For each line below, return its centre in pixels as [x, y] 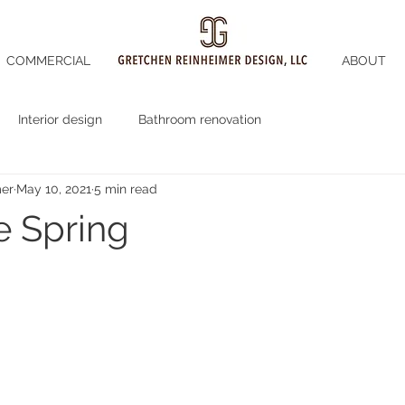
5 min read [126, 188]
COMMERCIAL [48, 61]
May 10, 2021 [54, 188]
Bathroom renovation [200, 119]
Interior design [60, 119]
